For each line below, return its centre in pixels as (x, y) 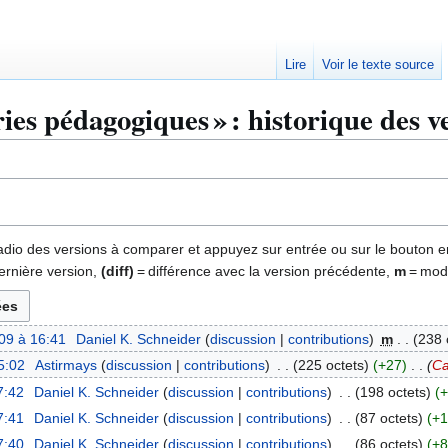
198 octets (392, 391)
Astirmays (65, 365)
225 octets (330, 365)
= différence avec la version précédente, (264, 270)
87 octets (388, 418)
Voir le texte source (378, 65)
